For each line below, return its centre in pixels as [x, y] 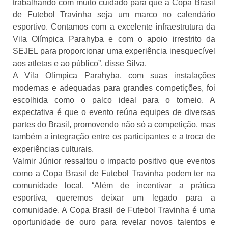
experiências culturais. [53, 149]
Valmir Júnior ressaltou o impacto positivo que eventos [114, 161]
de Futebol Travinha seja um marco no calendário [114, 14]
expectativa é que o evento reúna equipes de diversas [114, 112]
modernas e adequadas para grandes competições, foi [114, 88]
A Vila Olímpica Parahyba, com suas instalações [114, 75]
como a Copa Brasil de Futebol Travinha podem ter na [114, 173]
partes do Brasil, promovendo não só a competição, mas [114, 124]
